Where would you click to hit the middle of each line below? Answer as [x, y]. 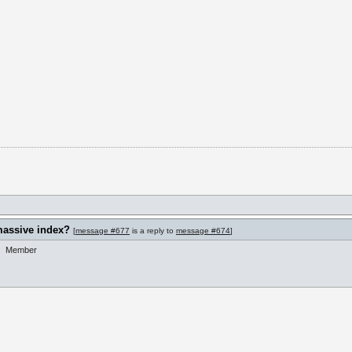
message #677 [103, 231]
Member [21, 250]
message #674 [203, 231]
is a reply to [153, 231]
